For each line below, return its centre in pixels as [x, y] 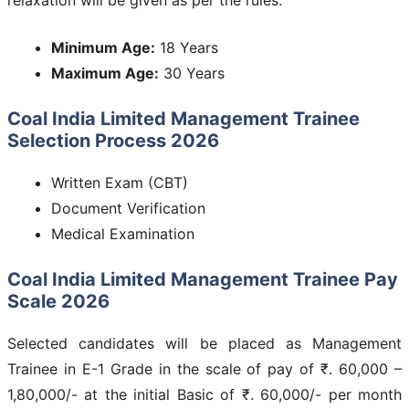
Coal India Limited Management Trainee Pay [203, 279]
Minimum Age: [103, 47]
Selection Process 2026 [113, 140]
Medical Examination [123, 233]
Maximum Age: [105, 73]
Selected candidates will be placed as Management [204, 343]
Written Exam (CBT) [120, 182]
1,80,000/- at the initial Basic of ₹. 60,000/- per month [204, 394]
